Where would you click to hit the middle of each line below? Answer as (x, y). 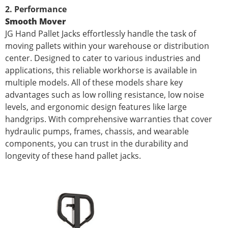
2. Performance (36, 9)
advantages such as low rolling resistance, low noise (105, 94)
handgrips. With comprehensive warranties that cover (109, 119)
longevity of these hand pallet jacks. (73, 155)
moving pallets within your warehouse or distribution (107, 46)
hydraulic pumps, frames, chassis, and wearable (97, 131)
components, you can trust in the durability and (97, 143)
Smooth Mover (36, 21)
